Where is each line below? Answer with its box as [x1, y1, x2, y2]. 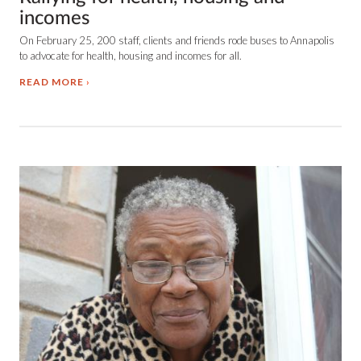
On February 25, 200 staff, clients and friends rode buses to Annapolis [19, 33, 334, 47]
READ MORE [19, 75, 84, 88]
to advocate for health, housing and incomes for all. [19, 48, 242, 62]
